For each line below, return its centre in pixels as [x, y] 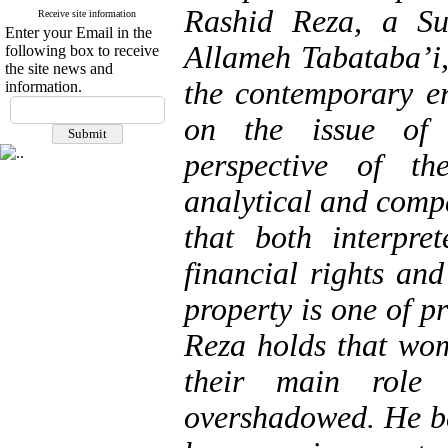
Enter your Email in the [78, 32]
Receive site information [87, 13]
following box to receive [82, 50]
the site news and [59, 68]
